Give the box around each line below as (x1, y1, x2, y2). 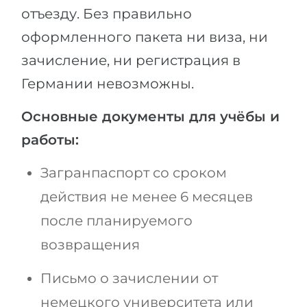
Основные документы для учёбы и (21, 108, 280, 125)
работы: (21, 132, 79, 149)
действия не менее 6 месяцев (40, 188, 253, 206)
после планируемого (40, 212, 193, 230)
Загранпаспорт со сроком (40, 164, 227, 182)
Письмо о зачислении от (40, 270, 218, 287)
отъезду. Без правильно (21, 5, 192, 23)
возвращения (40, 236, 140, 254)
